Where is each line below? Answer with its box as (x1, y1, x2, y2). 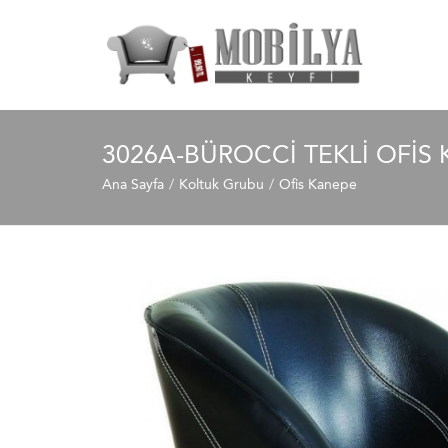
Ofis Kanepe (279, 176, 357, 193)
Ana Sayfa (102, 176, 164, 193)
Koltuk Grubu (179, 176, 264, 193)
